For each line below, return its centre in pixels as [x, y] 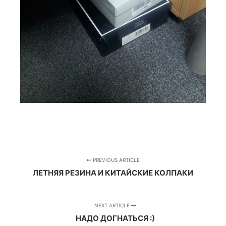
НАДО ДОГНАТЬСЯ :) [116, 218]
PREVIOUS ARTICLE [116, 160]
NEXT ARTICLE [113, 205]
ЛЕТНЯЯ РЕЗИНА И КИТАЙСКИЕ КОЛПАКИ [113, 173]
